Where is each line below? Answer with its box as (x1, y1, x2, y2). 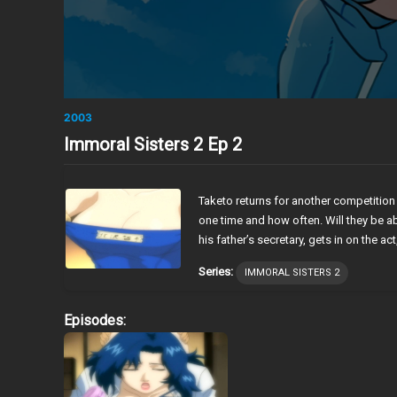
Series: (198, 264, 233, 278)
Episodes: (64, 311, 126, 329)
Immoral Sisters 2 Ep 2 (64, 133, 242, 155)
